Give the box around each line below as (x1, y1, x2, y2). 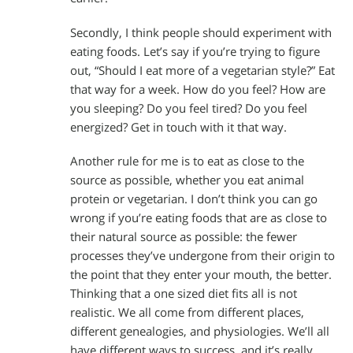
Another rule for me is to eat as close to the (70, 154, 304, 169)
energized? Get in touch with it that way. (70, 119, 287, 135)
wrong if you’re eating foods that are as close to (70, 210, 327, 226)
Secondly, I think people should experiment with (70, 24, 332, 40)
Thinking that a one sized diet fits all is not (70, 286, 297, 302)
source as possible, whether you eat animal (70, 173, 304, 188)
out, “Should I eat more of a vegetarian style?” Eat (70, 62, 335, 78)
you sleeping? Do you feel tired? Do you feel (70, 100, 307, 116)
